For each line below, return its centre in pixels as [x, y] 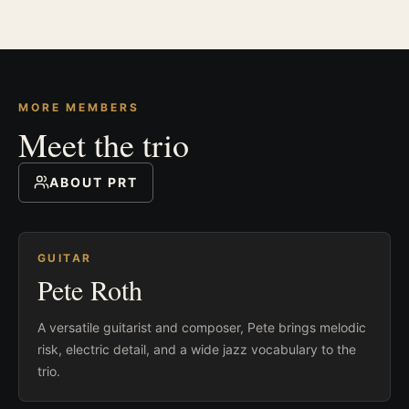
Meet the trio [104, 144]
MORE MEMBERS [79, 107]
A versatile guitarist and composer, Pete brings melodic [202, 327]
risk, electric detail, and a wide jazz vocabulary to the [197, 349]
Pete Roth [90, 289]
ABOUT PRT [94, 182]
